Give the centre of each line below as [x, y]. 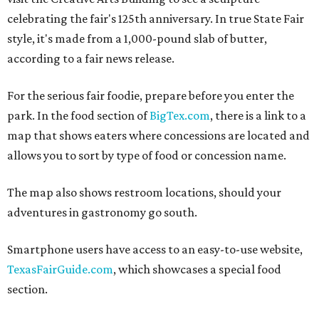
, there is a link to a [258, 116]
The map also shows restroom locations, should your [144, 193]
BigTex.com [180, 116]
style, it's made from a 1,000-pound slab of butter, [137, 39]
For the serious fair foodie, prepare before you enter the [151, 96]
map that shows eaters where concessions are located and [158, 136]
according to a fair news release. [91, 59]
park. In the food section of [78, 116]
